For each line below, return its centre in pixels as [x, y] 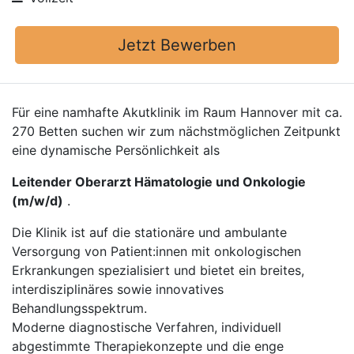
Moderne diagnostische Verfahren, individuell [147, 327]
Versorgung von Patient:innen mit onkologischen [156, 251]
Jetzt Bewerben [177, 45]
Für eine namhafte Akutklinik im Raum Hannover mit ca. [177, 112]
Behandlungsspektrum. [79, 308]
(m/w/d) [38, 201]
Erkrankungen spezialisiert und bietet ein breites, [158, 270]
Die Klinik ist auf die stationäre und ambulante [149, 232]
